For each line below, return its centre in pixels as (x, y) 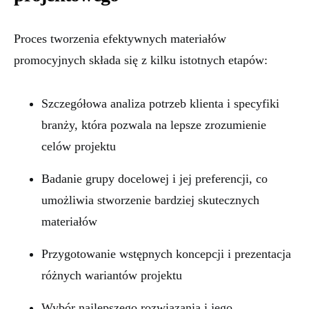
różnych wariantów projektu (112, 275)
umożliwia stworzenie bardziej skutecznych (150, 200)
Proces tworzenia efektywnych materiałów (120, 39)
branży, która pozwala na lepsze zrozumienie (154, 125)
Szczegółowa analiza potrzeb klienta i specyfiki (160, 103)
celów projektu (79, 146)
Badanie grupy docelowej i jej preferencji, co (154, 179)
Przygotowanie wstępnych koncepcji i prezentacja (166, 254)
